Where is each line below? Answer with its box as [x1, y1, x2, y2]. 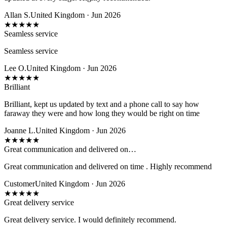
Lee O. [4, 63, 26, 72]
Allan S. [4, 10, 30, 19]
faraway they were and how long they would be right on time [4, 108, 200, 118]
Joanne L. [4, 126, 35, 135]
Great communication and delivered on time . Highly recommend [4, 162, 212, 171]
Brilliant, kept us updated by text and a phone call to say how [4, 99, 199, 108]
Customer [4, 179, 35, 188]
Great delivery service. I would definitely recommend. [4, 215, 176, 224]
